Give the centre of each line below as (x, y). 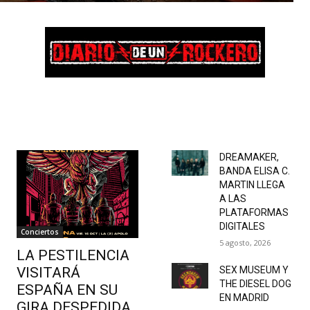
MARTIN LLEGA (252, 184)
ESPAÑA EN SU (67, 290)
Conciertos (40, 231)
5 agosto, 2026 (245, 242)
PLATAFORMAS (254, 212)
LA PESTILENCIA (73, 255)
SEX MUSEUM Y (254, 270)
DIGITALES (242, 226)
